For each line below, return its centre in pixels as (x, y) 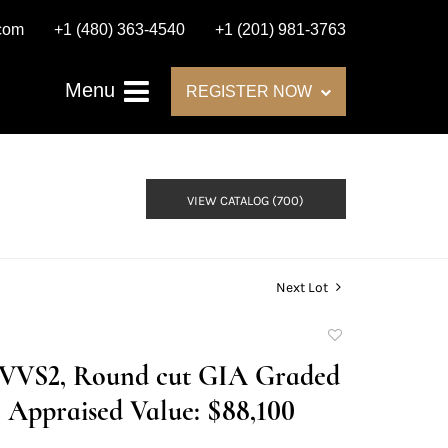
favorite (345, 376)
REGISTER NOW (251, 92)
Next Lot (303, 287)
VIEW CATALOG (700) (245, 200)
